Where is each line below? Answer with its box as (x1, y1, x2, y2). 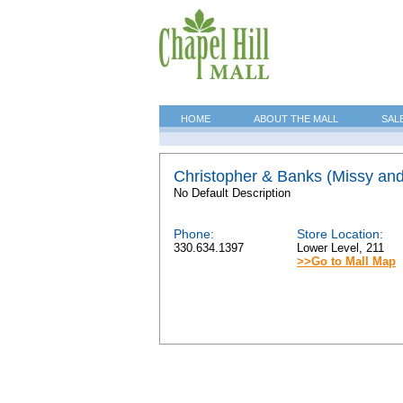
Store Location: (297, 227, 383, 241)
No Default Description (174, 186, 291, 200)
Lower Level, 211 (297, 241, 391, 255)
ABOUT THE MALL (254, 113, 338, 124)
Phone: (174, 227, 214, 241)
